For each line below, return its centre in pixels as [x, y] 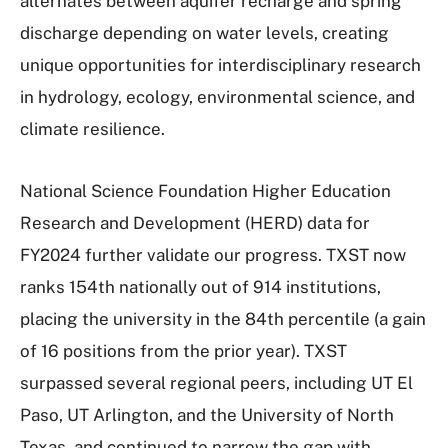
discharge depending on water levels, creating [204, 33]
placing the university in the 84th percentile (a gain [223, 319]
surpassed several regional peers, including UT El [216, 383]
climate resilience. [92, 129]
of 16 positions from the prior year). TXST [183, 351]
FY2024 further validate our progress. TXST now [213, 255]
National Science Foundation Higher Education [205, 191]
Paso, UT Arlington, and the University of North [207, 415]
